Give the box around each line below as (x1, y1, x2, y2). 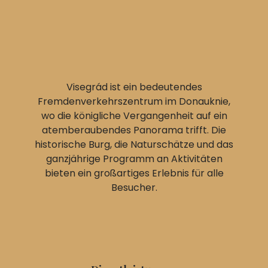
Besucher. (111, 180, 157, 194)
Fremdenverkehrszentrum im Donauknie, (38, 94, 230, 108)
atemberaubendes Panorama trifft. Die (42, 123, 226, 137)
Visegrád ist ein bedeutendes (66, 80, 202, 94)
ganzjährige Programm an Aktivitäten (45, 151, 223, 166)
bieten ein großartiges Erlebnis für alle (44, 166, 224, 180)
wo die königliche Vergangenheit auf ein (41, 108, 227, 123)
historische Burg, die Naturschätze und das (35, 137, 233, 151)
